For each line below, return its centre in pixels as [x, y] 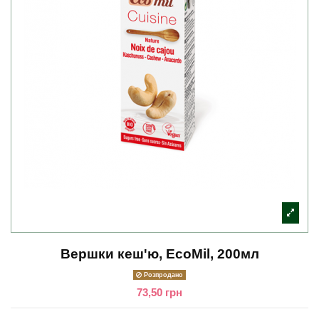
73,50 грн [159, 292]
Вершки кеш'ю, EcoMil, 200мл [159, 254]
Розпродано [162, 274]
